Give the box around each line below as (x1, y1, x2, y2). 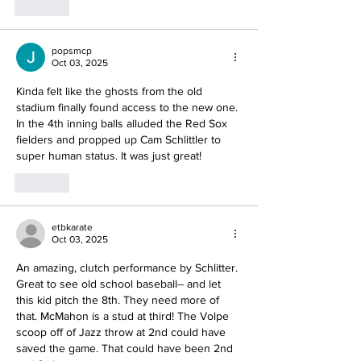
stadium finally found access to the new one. (16, 101, 241, 114)
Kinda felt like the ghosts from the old (16, 85, 205, 98)
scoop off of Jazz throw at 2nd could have (16, 326, 229, 339)
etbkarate (52, 222, 93, 234)
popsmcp (52, 45, 92, 57)
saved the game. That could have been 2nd (16, 342, 236, 355)
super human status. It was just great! (16, 149, 201, 163)
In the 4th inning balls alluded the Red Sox (16, 117, 230, 131)
